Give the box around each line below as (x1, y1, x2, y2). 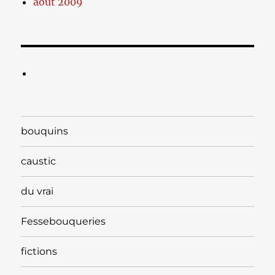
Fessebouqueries (21, 215, 106, 228)
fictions (21, 246, 58, 258)
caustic (21, 155, 56, 168)
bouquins (21, 125, 69, 137)
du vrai (21, 185, 54, 198)
